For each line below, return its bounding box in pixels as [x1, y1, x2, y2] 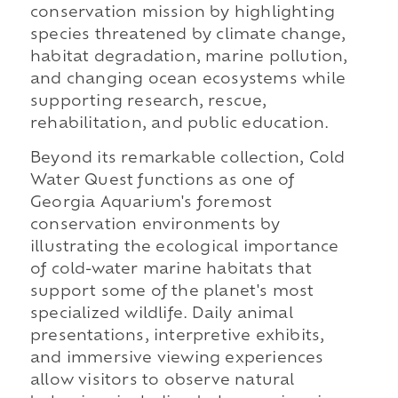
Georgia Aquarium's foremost [29, 196, 273, 211]
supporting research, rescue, [29, 94, 267, 109]
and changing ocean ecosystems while [29, 72, 346, 87]
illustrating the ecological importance [29, 241, 339, 256]
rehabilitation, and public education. [29, 116, 330, 131]
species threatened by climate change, [29, 28, 346, 43]
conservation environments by [29, 219, 281, 234]
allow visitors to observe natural [29, 374, 295, 389]
